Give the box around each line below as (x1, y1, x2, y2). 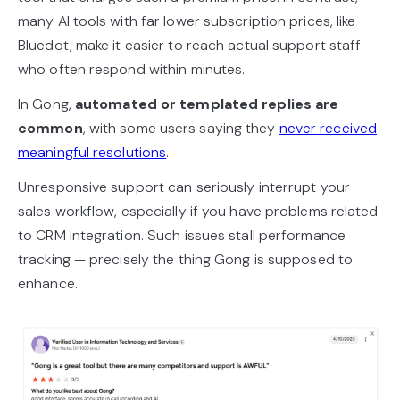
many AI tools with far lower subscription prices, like (18, 12, 356, 31)
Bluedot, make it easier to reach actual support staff (18, 36, 362, 55)
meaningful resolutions (18, 143, 167, 162)
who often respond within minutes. (18, 60, 249, 79)
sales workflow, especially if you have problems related (18, 202, 379, 221)
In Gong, (18, 95, 75, 114)
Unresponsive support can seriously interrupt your (18, 178, 350, 197)
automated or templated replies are (74, 95, 339, 114)
